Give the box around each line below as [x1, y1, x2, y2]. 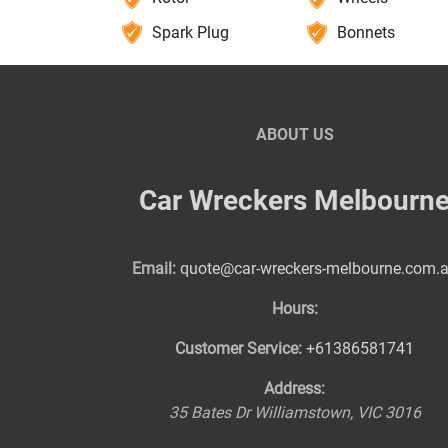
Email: [131, 259, 176, 279]
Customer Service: [175, 339, 303, 359]
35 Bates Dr [168, 403, 250, 423]
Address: [264, 379, 326, 399]
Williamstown [253, 403, 350, 423]
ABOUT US [255, 124, 334, 144]
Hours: [271, 299, 318, 319]
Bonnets [336, 22, 395, 42]
